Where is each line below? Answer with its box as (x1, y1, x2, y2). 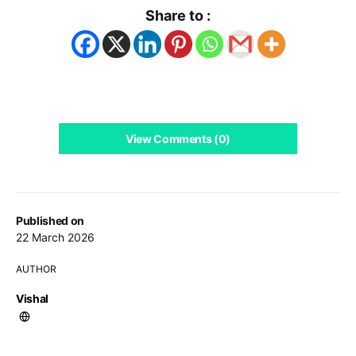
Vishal (16, 291, 48, 305)
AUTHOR (16, 262, 56, 275)
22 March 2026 (16, 230, 95, 244)
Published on (16, 213, 84, 227)
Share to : (145, 6, 211, 24)
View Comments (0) (125, 131, 231, 145)
